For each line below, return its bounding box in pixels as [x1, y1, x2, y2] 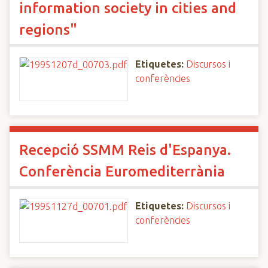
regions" [19, 22, 77, 38]
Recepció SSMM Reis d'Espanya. [19, 142, 231, 158]
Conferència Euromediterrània [19, 163, 225, 179]
